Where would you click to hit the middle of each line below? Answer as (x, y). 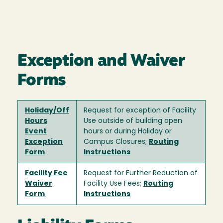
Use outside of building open (133, 121)
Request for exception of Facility (140, 111)
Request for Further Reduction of (141, 173)
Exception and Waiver (101, 62)
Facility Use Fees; (113, 184)
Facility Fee (46, 173)
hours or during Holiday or (128, 131)
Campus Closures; (116, 142)
